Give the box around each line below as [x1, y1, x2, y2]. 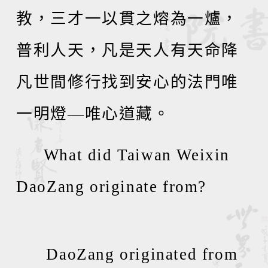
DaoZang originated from [36, 245, 238, 263]
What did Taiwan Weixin [43, 146, 230, 164]
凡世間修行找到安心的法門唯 [16, 73, 239, 91]
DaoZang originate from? [16, 178, 207, 196]
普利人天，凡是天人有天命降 [16, 41, 239, 59]
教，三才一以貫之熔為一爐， [16, 10, 239, 28]
